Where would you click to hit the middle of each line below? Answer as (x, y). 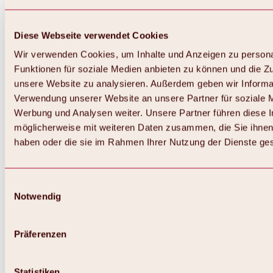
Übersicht (145, 239)
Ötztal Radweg (156, 261)
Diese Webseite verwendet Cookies (91, 35)
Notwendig (37, 196)
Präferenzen (41, 234)
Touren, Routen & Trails (149, 228)
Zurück (174, 206)
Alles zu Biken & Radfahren (133, 217)
